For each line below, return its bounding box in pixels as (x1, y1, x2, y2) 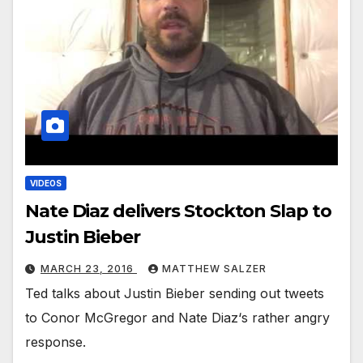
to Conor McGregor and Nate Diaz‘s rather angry (25, 310, 330, 327)
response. (25, 334, 86, 351)
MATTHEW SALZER (162, 263, 267, 275)
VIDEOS (30, 178, 62, 189)
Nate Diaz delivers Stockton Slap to (25, 200, 331, 223)
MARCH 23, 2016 (41, 263, 137, 275)
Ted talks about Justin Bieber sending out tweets (25, 285, 324, 302)
